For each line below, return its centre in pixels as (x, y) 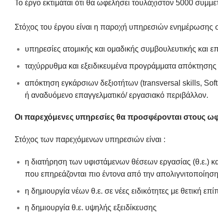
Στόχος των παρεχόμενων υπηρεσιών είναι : (90, 140)
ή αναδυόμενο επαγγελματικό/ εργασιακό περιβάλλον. (116, 95)
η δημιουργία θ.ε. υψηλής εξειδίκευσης (91, 208)
